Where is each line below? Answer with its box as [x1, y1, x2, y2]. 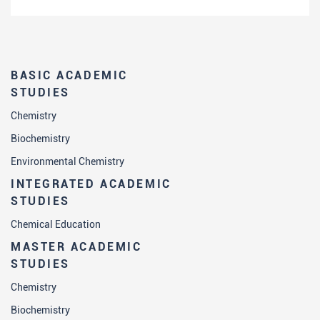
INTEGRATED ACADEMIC [11, 177, 171, 191]
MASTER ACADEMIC [11, 240, 142, 254]
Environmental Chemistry [11, 156, 124, 167]
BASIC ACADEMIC [11, 69, 128, 82]
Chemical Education [11, 219, 101, 230]
